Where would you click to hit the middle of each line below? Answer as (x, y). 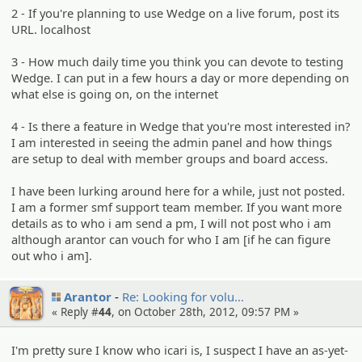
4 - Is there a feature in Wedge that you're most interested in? (181, 126)
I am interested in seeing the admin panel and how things (172, 143)
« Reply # (75, 312)
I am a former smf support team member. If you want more (177, 207)
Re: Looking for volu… (183, 297)
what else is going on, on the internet (115, 94)
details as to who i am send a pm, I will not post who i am (172, 223)
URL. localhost (51, 29)
